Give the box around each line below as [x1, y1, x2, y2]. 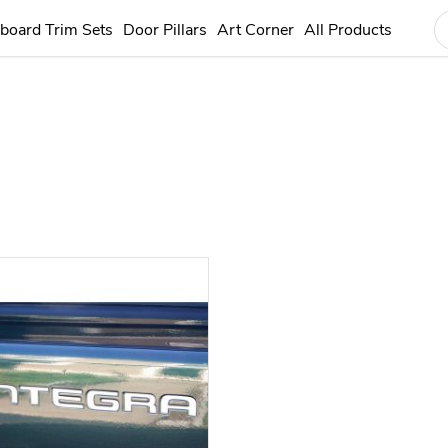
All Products [304, 19, 392, 41]
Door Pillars [123, 19, 207, 41]
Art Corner [217, 19, 294, 41]
